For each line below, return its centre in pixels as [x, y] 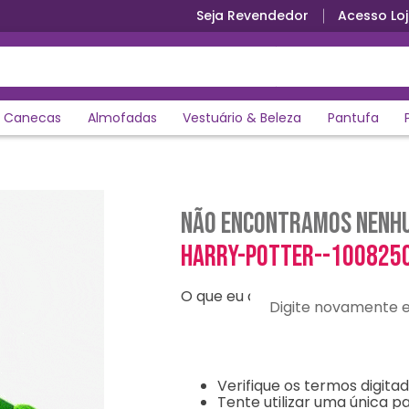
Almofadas [122, 118]
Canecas [33, 118]
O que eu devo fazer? [257, 296]
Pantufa [353, 118]
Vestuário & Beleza [242, 118]
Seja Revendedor [252, 16]
